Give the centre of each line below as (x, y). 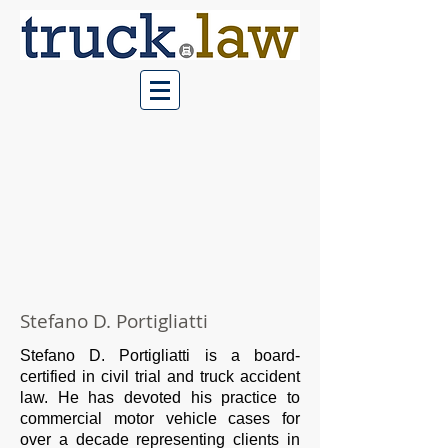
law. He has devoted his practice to (160, 397)
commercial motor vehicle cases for (160, 418)
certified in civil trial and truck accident (160, 376)
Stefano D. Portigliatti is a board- (160, 355)
